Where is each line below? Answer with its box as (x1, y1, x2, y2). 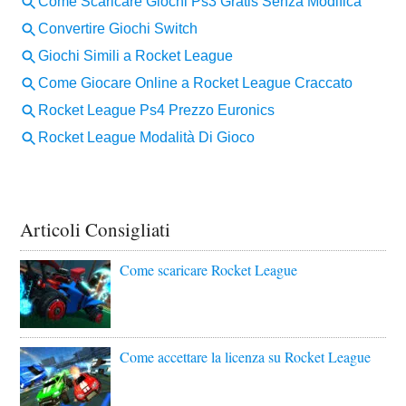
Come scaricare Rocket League (120, 259, 298, 279)
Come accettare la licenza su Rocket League (120, 346, 372, 366)
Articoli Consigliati (20, 216, 171, 242)
